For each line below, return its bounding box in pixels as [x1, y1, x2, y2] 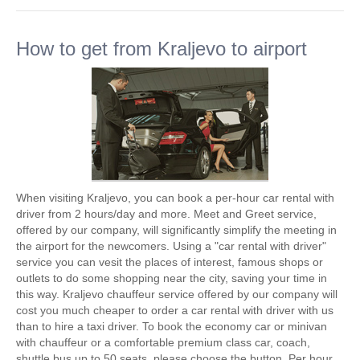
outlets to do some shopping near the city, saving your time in [16, 272, 327, 284]
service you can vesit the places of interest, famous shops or [16, 256, 323, 268]
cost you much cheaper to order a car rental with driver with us [16, 304, 333, 317]
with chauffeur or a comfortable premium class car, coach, [16, 336, 310, 349]
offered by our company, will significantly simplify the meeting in [16, 223, 337, 236]
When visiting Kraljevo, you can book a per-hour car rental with [16, 191, 334, 204]
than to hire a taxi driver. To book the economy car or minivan [16, 320, 327, 333]
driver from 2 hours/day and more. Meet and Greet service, [16, 207, 317, 220]
